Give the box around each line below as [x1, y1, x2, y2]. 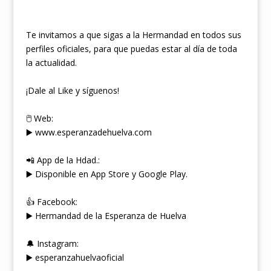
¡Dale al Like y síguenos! [25, 84, 119, 96]
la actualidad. [25, 56, 77, 68]
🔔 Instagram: [25, 237, 79, 249]
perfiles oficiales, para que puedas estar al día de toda [25, 42, 237, 54]
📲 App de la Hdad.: [25, 154, 100, 166]
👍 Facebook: [25, 195, 77, 207]
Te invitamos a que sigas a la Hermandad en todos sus [25, 28, 241, 41]
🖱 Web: [25, 112, 53, 124]
